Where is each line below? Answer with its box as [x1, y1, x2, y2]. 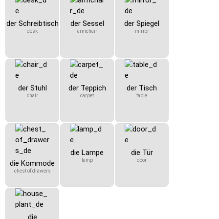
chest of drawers [14, 168, 51, 174]
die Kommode [10, 159, 55, 168]
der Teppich [68, 84, 106, 92]
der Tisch [127, 84, 157, 92]
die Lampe [70, 148, 104, 157]
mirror [134, 28, 149, 34]
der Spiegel [124, 19, 159, 28]
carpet [80, 93, 94, 98]
